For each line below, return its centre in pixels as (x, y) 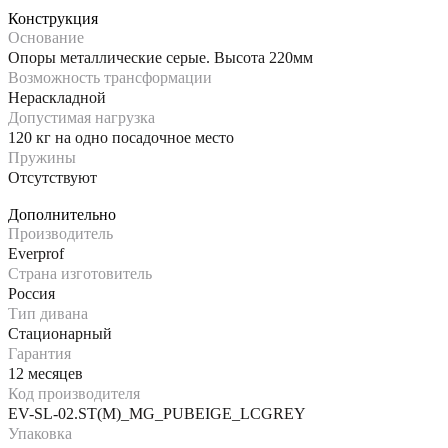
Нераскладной (57, 97)
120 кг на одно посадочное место (121, 137)
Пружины (42, 157)
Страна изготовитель (80, 273)
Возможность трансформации (110, 77)
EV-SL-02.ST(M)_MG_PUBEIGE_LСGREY (157, 413)
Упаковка (40, 433)
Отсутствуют (52, 177)
